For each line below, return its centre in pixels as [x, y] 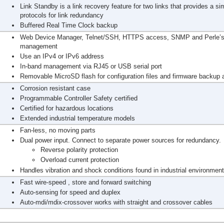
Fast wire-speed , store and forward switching [85, 182]
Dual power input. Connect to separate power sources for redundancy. [120, 140]
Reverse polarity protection [79, 150]
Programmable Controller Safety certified [79, 98]
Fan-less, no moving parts [58, 130]
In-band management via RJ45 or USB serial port [91, 66]
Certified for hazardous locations [67, 108]
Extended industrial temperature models [77, 118]
